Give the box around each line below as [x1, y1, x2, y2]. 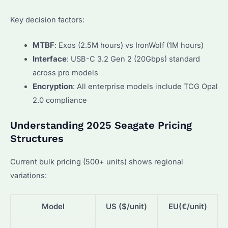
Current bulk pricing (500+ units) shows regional [10, 157, 183, 166]
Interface [32, 54, 67, 64]
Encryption [32, 82, 73, 92]
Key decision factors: [10, 15, 84, 24]
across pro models [32, 68, 98, 78]
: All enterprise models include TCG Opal [72, 82, 218, 92]
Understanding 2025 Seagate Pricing [10, 119, 192, 131]
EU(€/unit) [168, 202, 207, 212]
